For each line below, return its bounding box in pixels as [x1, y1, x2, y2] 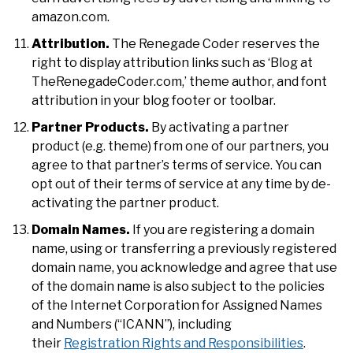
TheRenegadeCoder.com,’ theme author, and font [32, 73, 327, 89]
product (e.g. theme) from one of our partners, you [32, 138, 329, 154]
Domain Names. [32, 221, 130, 237]
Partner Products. [32, 119, 149, 135]
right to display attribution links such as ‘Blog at [32, 54, 313, 70]
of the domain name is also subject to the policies [32, 278, 325, 294]
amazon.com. [32, 9, 110, 24]
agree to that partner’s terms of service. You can [32, 157, 321, 173]
